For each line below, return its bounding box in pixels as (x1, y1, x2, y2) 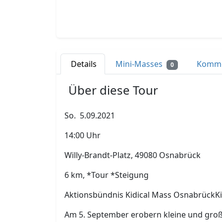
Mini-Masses (115, 58, 165, 69)
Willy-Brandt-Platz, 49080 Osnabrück (64, 150, 201, 161)
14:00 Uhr (64, 130, 101, 141)
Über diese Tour (68, 81, 158, 98)
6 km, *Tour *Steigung (64, 169, 149, 181)
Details (71, 58, 97, 69)
